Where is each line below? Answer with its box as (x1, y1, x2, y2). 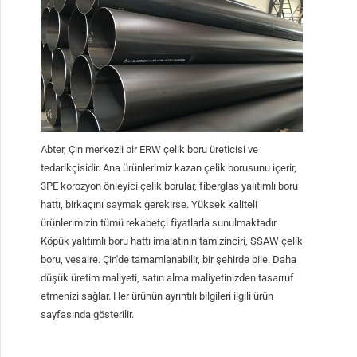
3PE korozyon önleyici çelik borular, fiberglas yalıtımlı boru (41, 180, 299, 192)
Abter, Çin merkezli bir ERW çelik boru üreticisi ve (41, 143, 259, 155)
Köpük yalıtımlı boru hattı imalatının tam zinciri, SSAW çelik (41, 235, 304, 247)
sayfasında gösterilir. (41, 308, 135, 320)
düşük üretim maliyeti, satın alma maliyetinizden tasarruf (41, 272, 295, 284)
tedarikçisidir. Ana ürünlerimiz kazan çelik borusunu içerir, (41, 162, 297, 174)
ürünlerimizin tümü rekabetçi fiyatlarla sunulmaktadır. (41, 217, 279, 229)
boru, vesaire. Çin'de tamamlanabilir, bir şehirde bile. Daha (41, 253, 297, 265)
